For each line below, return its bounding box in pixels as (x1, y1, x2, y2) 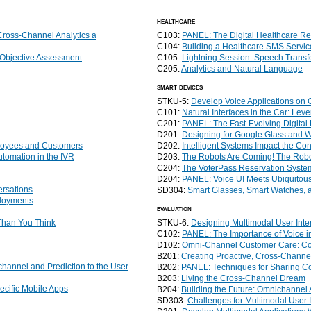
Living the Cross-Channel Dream (181, 274, 305, 283)
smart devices (157, 82, 203, 92)
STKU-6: (157, 218, 191, 228)
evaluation (157, 203, 192, 213)
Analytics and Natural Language (181, 64, 303, 74)
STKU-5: (157, 96, 191, 106)
